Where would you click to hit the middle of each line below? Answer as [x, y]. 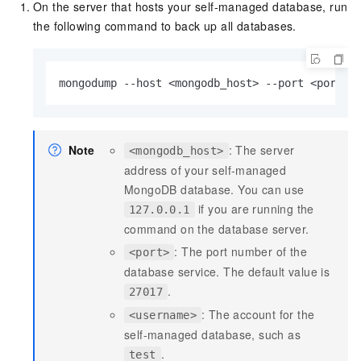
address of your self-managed [205, 170]
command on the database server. [217, 229]
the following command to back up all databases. [165, 26]
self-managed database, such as [212, 335]
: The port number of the [241, 252]
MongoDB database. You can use [214, 190]
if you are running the [254, 209]
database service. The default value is [227, 272]
